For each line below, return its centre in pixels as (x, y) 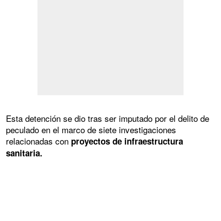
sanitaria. (24, 153)
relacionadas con (38, 141)
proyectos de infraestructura (127, 141)
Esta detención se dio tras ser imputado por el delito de (108, 118)
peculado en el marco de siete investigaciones (91, 129)
